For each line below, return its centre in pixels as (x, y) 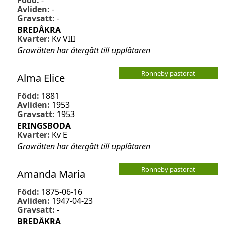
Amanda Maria (51, 174)
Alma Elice (41, 78)
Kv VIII (64, 38)
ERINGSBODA (44, 125)
